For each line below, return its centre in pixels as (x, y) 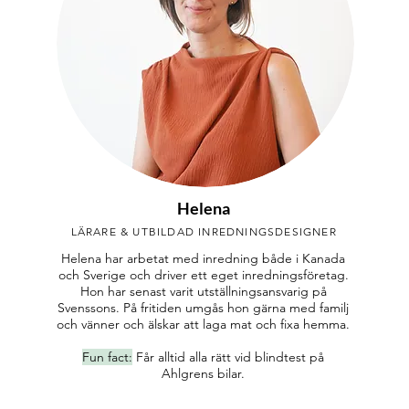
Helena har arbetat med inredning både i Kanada (204, 258)
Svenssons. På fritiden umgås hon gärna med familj (204, 308)
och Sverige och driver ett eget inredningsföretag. (203, 275)
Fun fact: (108, 357)
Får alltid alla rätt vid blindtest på (231, 357)
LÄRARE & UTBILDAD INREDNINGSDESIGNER (204, 231)
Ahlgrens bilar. (204, 373)
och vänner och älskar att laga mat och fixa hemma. (204, 324)
